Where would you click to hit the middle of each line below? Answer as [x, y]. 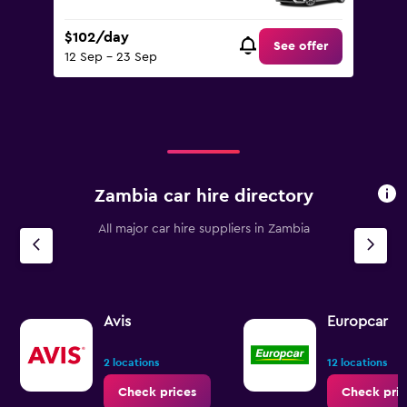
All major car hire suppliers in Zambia [203, 229]
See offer [301, 47]
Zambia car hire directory [203, 196]
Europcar [357, 322]
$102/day [97, 38]
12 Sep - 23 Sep [111, 58]
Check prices [157, 392]
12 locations [357, 362]
